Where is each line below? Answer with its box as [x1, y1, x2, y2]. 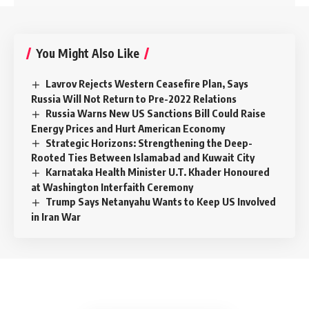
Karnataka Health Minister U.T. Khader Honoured [46, 166, 270, 179]
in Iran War [31, 210, 81, 223]
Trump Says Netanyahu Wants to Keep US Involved [46, 195, 277, 208]
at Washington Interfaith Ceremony [31, 181, 193, 194]
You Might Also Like [36, 45, 139, 61]
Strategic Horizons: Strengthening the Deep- [46, 136, 253, 149]
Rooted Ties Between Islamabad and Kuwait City [31, 151, 255, 164]
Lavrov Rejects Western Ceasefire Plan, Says [46, 77, 249, 90]
